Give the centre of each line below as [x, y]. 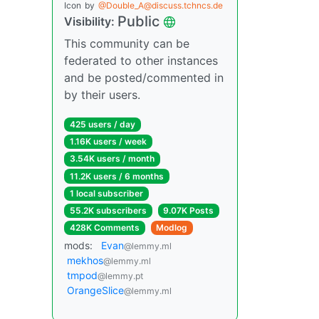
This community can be [127, 43]
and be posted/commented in [144, 78]
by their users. [102, 95]
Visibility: [91, 21]
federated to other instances [141, 61]
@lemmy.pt [120, 276]
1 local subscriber [106, 193]
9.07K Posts [189, 210]
